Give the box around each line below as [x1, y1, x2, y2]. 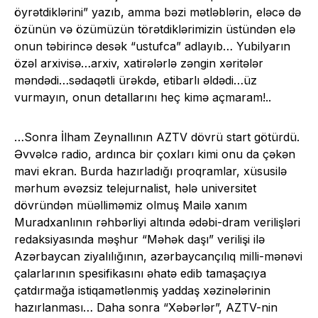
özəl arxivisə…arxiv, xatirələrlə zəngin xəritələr [14, 56, 263, 71]
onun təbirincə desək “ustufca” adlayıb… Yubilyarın [14, 39, 290, 54]
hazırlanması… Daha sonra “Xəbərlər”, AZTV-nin [14, 300, 278, 315]
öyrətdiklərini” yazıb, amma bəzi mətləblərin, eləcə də [14, 5, 301, 20]
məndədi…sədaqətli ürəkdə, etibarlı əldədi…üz [14, 73, 257, 88]
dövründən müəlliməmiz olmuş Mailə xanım [14, 198, 247, 213]
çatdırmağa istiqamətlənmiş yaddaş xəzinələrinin [14, 283, 270, 298]
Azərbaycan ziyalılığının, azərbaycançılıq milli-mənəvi [14, 249, 302, 264]
